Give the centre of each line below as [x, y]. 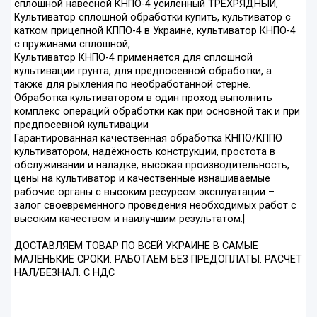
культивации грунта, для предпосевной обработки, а [143, 71]
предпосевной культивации [81, 125]
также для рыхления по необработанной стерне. [132, 85]
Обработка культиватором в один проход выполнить [143, 98]
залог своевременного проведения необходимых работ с [155, 206]
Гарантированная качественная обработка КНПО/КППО [148, 139]
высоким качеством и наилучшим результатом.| [129, 219]
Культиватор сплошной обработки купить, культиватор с [152, 18]
